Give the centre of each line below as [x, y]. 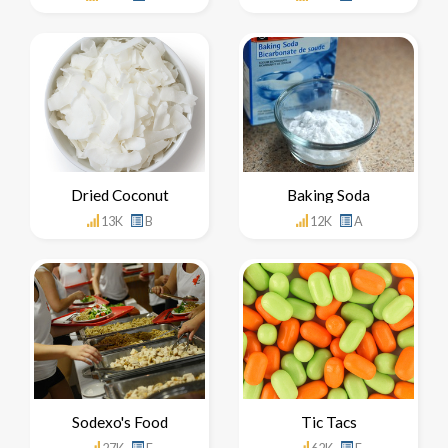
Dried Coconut [119, 195]
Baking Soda [328, 195]
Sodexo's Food [119, 421]
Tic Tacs [328, 421]
